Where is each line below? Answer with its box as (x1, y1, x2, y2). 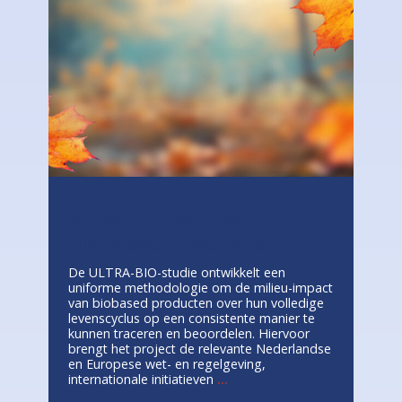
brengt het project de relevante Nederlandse (68, 339, 331, 357)
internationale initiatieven (68, 370, 217, 388)
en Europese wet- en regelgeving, (68, 354, 266, 372)
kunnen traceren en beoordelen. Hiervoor (68, 324, 310, 342)
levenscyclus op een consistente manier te (68, 309, 315, 327)
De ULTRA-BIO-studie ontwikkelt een (68, 263, 285, 281)
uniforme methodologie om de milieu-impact (68, 278, 333, 296)
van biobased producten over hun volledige (68, 293, 324, 311)
